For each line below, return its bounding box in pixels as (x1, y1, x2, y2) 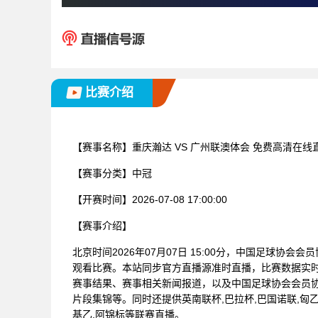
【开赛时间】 (72, 193, 132, 205)
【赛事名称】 (72, 141, 132, 153)
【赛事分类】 (72, 167, 132, 179)
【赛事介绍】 (72, 219, 132, 231)
